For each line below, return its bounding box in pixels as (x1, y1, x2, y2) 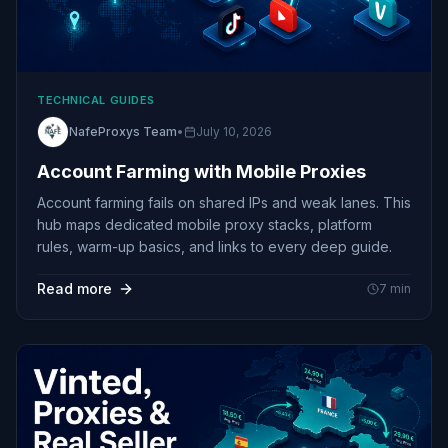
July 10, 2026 (196, 123, 272, 139)
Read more (37, 279, 112, 297)
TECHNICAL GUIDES (37, 92, 155, 107)
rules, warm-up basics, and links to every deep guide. (37, 237, 392, 255)
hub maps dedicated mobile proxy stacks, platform (37, 215, 372, 233)
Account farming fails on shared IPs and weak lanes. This (37, 193, 411, 211)
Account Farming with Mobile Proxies (37, 160, 366, 182)
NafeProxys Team (69, 123, 177, 139)
